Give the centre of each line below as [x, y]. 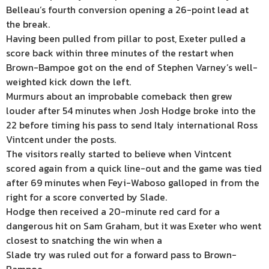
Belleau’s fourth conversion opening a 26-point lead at [127, 10]
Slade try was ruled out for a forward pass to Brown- [121, 255]
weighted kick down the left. [68, 82]
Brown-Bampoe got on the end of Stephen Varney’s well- [132, 68]
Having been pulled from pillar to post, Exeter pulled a [126, 39]
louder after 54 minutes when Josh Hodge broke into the [131, 111]
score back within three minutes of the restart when [120, 53]
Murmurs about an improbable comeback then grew [119, 96]
